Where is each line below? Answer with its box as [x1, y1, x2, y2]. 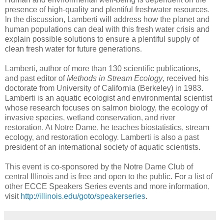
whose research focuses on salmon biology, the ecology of [5, 103, 207, 112]
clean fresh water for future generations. [5, 44, 142, 53]
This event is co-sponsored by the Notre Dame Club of [5, 162, 193, 171]
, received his [163, 74, 209, 82]
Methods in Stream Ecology [67, 74, 163, 82]
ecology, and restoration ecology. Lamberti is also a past [5, 133, 199, 141]
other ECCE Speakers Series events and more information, [5, 182, 210, 191]
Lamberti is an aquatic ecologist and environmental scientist [5, 93, 212, 102]
